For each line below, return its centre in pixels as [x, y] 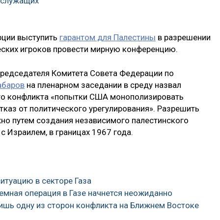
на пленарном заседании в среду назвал [103, 85]
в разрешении [183, 37]
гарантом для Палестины [108, 37]
